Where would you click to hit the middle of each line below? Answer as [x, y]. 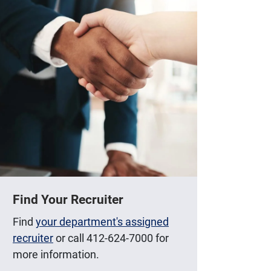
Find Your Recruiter [68, 199]
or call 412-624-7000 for [111, 237]
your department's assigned [102, 221]
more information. [56, 254]
